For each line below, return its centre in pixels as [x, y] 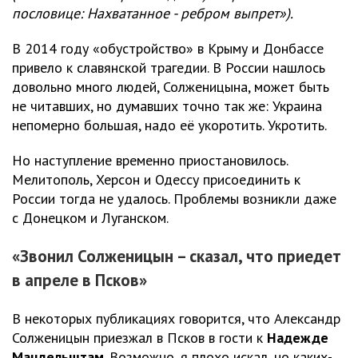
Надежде [298, 337]
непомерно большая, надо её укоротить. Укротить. [169, 125]
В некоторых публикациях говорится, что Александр [176, 318]
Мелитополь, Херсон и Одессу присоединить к [156, 179]
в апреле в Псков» [80, 280]
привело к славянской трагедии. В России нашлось [169, 67]
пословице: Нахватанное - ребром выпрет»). [153, 13]
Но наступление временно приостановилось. [150, 160]
